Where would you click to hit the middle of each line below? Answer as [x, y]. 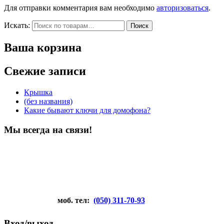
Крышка [38, 92]
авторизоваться [182, 8]
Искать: [17, 25]
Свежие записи [45, 71]
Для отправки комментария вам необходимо [80, 8]
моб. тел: [69, 200]
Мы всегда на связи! [48, 129]
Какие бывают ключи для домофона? [87, 110]
